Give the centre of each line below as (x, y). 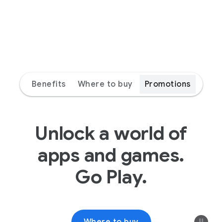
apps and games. (111, 155)
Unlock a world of (111, 133)
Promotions (167, 84)
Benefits (49, 84)
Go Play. (111, 177)
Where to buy (105, 84)
